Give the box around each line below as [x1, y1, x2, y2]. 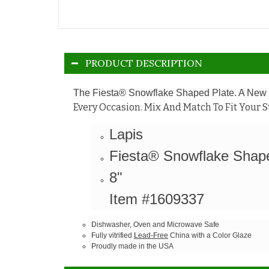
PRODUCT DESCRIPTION [85, 56, 202, 69]
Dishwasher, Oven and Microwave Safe [91, 220, 219, 229]
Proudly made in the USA [91, 241, 174, 250]
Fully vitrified [91, 231, 134, 240]
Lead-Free [134, 231, 168, 240]
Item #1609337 [109, 190, 204, 207]
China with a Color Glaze [168, 231, 252, 240]
